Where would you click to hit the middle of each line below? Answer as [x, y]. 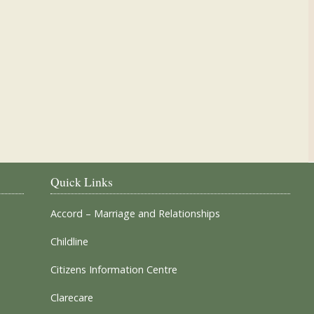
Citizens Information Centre [114, 269]
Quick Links [81, 182]
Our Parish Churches [230, 62]
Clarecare [71, 298]
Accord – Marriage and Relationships [135, 213]
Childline [69, 241]
